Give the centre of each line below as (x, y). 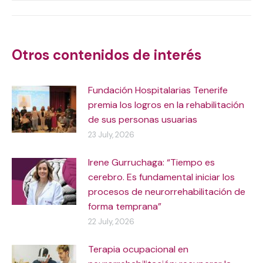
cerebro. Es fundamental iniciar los (161, 177)
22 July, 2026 (111, 221)
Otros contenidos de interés (107, 55)
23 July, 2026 (111, 134)
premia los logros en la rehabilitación (166, 104)
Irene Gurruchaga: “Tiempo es (151, 162)
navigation (63, 38)
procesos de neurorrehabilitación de (167, 191)
